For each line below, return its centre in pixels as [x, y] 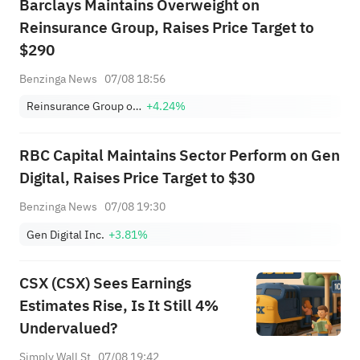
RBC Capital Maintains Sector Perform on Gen [179, 156]
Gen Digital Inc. [66, 234]
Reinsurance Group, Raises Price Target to [166, 28]
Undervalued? [68, 329]
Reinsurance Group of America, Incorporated [137, 106]
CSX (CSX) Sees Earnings [105, 284]
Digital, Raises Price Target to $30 [137, 178]
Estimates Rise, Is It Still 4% [119, 306]
